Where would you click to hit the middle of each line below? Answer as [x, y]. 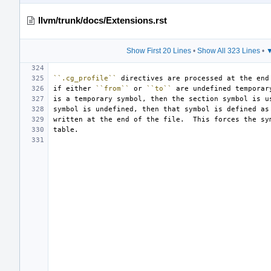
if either [74, 88]
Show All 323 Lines [228, 51]
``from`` [113, 88]
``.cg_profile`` [85, 78]
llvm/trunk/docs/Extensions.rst [103, 20]
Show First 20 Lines [158, 51]
